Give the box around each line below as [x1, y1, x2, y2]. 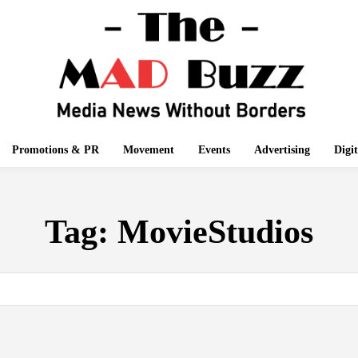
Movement [122, 143, 174, 156]
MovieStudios [117, 213, 313, 250]
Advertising [253, 143, 310, 156]
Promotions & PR [11, 143, 99, 156]
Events [197, 143, 230, 156]
